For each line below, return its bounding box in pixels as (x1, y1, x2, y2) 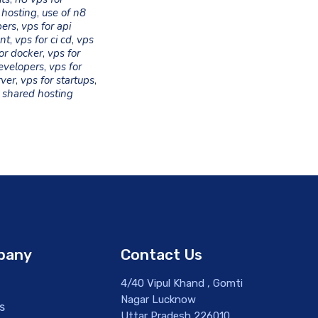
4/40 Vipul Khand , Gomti (120, 277, 243, 290)
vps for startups (21, 73, 95, 87)
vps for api (21, 19, 72, 33)
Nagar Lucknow (120, 293, 196, 306)
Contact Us (120, 246, 202, 263)
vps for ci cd (15, 33, 72, 47)
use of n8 (42, 6, 87, 20)
